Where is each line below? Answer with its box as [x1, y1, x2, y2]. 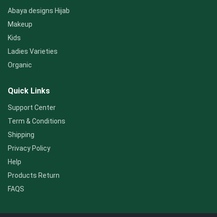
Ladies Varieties [8, 47, 58, 55]
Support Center [8, 104, 56, 111]
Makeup [8, 20, 32, 28]
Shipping [8, 131, 34, 139]
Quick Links [8, 86, 50, 95]
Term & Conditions [8, 117, 65, 125]
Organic [8, 61, 32, 69]
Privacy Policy [8, 144, 50, 152]
